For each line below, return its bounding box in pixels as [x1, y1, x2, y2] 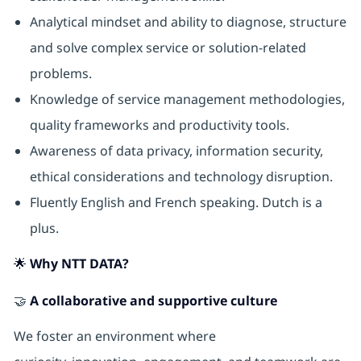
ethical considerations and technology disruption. [29, 168, 333, 186]
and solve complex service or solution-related [29, 39, 306, 57]
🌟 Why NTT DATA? [13, 255, 129, 273]
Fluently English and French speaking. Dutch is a [29, 193, 322, 212]
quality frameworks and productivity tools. [29, 116, 289, 135]
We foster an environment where [13, 327, 216, 346]
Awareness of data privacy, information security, [29, 142, 323, 160]
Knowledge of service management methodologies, [29, 90, 345, 109]
